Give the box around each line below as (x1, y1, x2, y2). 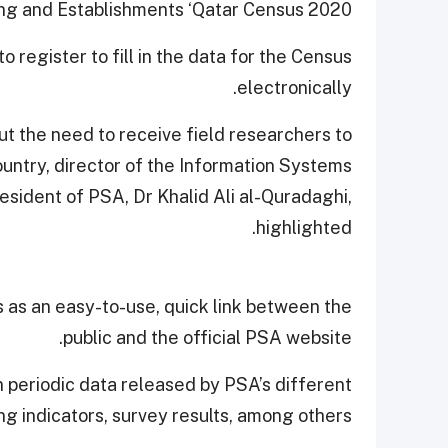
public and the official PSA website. (63, 327, 352, 349)
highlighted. (256, 217, 352, 239)
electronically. (237, 77, 352, 99)
